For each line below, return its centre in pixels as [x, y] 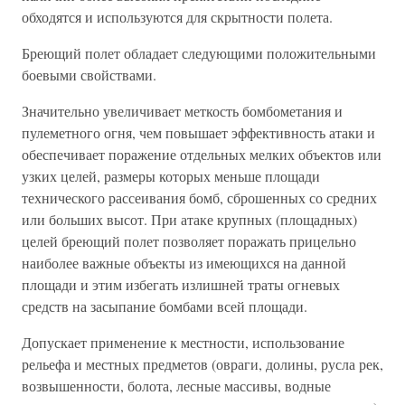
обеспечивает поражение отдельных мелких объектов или [202, 154]
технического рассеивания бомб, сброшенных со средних [199, 198]
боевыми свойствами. [89, 75]
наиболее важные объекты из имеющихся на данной [184, 263]
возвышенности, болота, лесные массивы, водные [176, 386]
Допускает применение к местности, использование [183, 342]
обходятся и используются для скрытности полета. [177, 17]
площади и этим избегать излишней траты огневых [181, 284]
